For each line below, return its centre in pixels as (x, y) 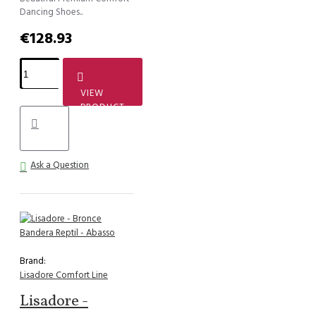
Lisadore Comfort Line (64, 275)
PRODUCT (103, 108)
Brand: (33, 261)
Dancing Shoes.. (51, 12)
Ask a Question (60, 165)
